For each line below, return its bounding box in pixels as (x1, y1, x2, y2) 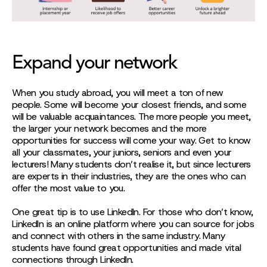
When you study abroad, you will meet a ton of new (12, 86, 223, 99)
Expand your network (12, 54, 177, 73)
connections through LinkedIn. (12, 253, 133, 266)
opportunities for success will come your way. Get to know (12, 134, 251, 147)
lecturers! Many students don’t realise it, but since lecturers (12, 158, 251, 170)
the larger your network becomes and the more (12, 122, 207, 135)
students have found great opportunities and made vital (12, 241, 241, 254)
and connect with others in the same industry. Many (12, 229, 225, 242)
